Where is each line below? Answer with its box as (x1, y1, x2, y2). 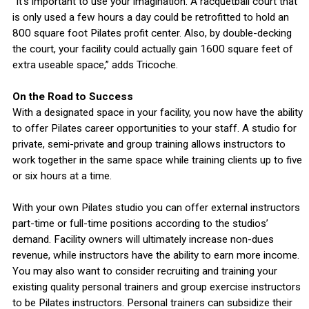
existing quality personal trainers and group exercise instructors (12, 281, 301, 294)
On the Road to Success (12, 90, 133, 103)
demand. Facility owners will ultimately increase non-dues (12, 233, 274, 246)
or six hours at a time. (12, 170, 112, 183)
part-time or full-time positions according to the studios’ (12, 217, 268, 230)
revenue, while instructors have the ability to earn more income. (12, 249, 299, 262)
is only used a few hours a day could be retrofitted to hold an (12, 11, 289, 24)
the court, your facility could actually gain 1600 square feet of (12, 43, 293, 56)
